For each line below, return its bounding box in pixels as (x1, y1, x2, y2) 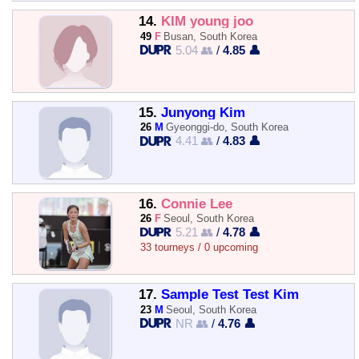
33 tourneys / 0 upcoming (139, 241, 258, 254)
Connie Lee (160, 196, 232, 212)
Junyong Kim (160, 104, 245, 120)
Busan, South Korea (163, 30, 258, 42)
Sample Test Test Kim (160, 287, 299, 303)
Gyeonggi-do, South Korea (166, 121, 289, 134)
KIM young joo (160, 14, 253, 30)
